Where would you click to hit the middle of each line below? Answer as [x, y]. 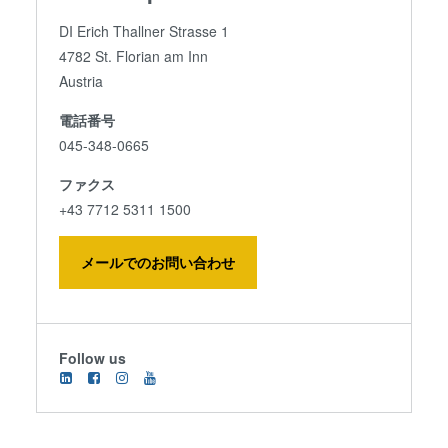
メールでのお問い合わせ [158, 262]
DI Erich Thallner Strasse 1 [144, 31]
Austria [81, 81]
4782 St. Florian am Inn [134, 56]
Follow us [93, 358]
